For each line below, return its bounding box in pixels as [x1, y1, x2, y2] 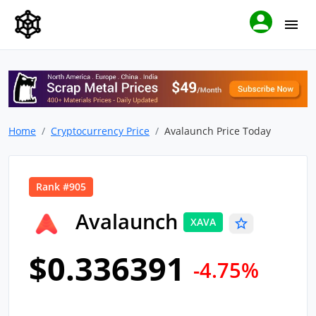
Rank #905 [36, 180, 86, 194]
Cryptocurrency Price [51, 124, 150, 138]
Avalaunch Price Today [164, 124, 271, 138]
